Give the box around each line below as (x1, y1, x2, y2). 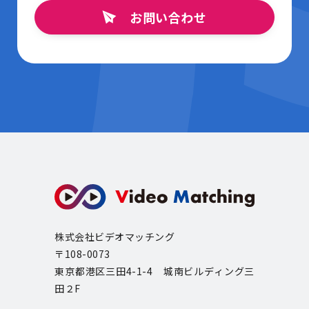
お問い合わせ (130, 8, 207, 26)
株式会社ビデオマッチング (54, 230, 175, 244)
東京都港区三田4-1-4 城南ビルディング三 (54, 264, 255, 279)
